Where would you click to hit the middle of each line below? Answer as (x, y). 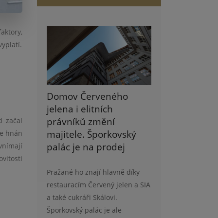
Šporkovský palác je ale (84, 210)
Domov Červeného (87, 96)
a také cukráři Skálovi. (82, 197)
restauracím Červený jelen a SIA (99, 184)
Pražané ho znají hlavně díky (93, 172)
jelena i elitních (80, 109)
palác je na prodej (86, 147)
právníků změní (81, 121)
